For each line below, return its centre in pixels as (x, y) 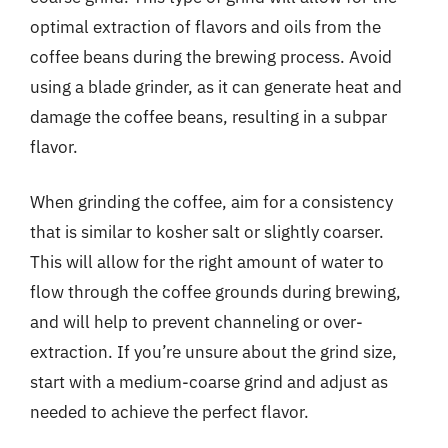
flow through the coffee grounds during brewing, (215, 292)
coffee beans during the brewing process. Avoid (211, 56)
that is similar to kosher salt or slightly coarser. (207, 232)
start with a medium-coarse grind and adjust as (209, 382)
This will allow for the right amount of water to (207, 262)
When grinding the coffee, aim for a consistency (211, 202)
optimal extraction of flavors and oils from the (205, 26)
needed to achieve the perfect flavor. (169, 412)
